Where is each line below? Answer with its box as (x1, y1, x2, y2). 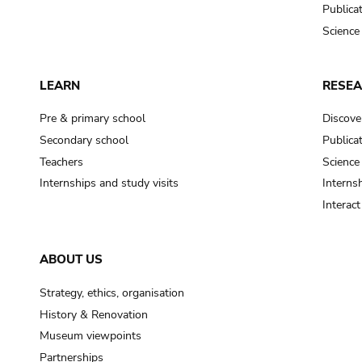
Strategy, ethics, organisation (39, 284, 184, 301)
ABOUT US (39, 251, 103, 268)
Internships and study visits (39, 175, 179, 192)
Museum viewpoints (39, 328, 141, 344)
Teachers (39, 154, 83, 170)
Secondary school (39, 133, 128, 149)
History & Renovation (39, 306, 148, 322)
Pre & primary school (39, 111, 145, 127)
